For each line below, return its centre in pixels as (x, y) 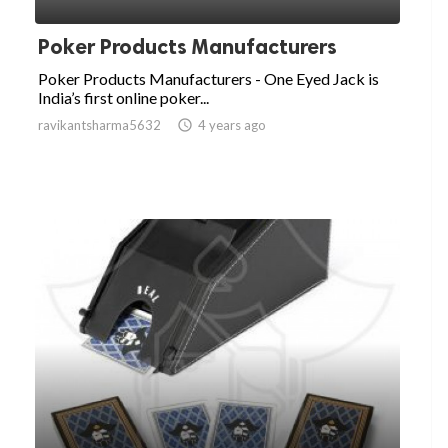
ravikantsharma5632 (99, 125)
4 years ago (232, 125)
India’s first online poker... (123, 98)
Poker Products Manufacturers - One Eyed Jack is (208, 79)
